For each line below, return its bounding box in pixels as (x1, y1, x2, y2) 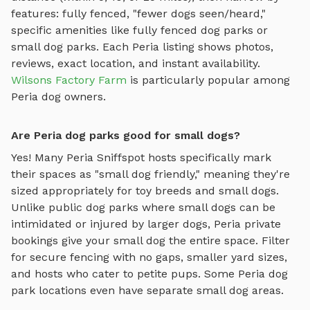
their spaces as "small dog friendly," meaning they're (11, 167, 290, 181)
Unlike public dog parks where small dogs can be (11, 201, 275, 215)
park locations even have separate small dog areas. (11, 284, 284, 298)
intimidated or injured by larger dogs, (11, 217, 214, 231)
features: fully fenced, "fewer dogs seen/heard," (11, 7, 266, 21)
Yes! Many (11, 151, 66, 165)
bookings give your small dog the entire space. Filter (11, 234, 290, 248)
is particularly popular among (127, 73, 290, 87)
